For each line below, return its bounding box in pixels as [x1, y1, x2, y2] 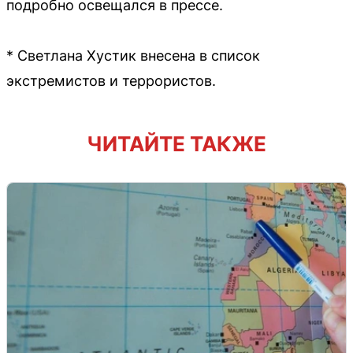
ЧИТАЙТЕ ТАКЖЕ [87, 131, 266, 156]
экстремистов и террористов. [6, 72, 216, 89]
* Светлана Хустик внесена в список [6, 46, 260, 64]
